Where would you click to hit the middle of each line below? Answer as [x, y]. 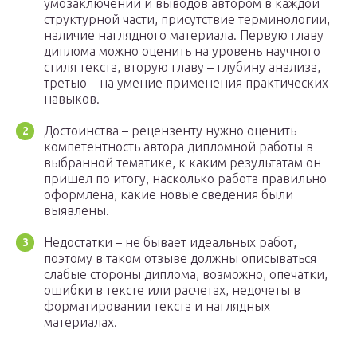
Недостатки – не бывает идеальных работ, [170, 243]
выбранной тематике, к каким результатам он [182, 163]
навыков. [72, 99]
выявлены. [76, 211]
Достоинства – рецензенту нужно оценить [170, 131]
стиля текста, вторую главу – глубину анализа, [182, 67]
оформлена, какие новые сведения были [169, 195]
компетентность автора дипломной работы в [178, 147]
